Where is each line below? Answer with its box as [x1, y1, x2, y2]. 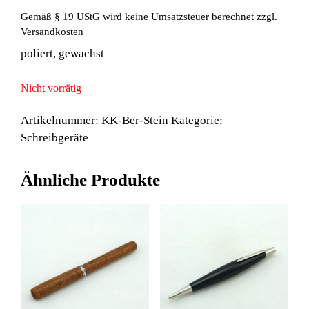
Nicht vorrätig [21, 81, 81, 94]
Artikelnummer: [21, 114, 101, 128]
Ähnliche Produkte [21, 170, 160, 190]
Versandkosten [21, 26, 83, 38]
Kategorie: [171, 114, 223, 128]
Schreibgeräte [21, 131, 88, 145]
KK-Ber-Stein [101, 114, 168, 128]
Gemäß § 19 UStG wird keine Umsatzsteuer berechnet [21, 10, 254, 23]
